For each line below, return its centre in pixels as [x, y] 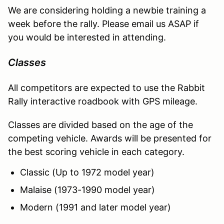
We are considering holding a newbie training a [107, 10]
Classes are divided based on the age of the [100, 124]
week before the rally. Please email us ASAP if [103, 23]
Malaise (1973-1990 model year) [87, 189]
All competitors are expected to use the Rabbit [106, 87]
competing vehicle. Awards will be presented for [110, 138]
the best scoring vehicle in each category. [96, 151]
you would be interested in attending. [87, 37]
